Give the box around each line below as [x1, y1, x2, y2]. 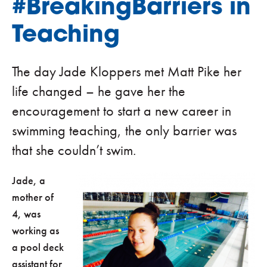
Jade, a [12, 173, 45, 188]
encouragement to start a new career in [12, 102, 231, 120]
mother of [12, 190, 54, 204]
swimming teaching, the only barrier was [12, 122, 237, 140]
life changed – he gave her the [12, 82, 185, 101]
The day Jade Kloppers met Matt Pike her [12, 63, 241, 81]
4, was [12, 207, 41, 221]
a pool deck [12, 240, 64, 254]
